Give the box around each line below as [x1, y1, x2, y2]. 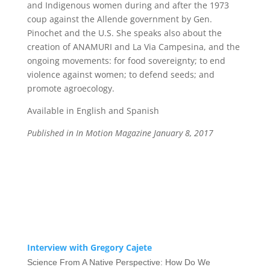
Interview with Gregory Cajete [27, 242, 152, 253]
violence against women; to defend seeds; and [27, 69, 215, 80]
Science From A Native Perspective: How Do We [27, 257, 210, 267]
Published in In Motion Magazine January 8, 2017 [27, 127, 213, 139]
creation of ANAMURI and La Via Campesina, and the [27, 41, 240, 52]
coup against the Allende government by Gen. [27, 13, 212, 25]
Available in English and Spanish [27, 105, 159, 116]
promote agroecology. [27, 83, 115, 94]
